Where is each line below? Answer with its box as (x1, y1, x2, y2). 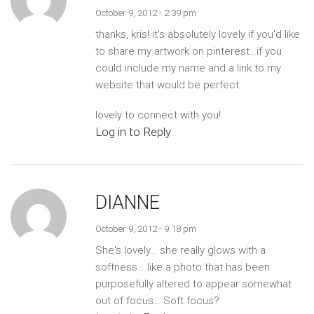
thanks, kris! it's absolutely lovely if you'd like (95, 28, 300, 41)
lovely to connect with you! (95, 108, 221, 121)
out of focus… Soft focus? (95, 294, 219, 308)
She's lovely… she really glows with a (95, 244, 266, 257)
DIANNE (95, 191, 160, 214)
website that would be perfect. (95, 78, 242, 92)
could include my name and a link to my (95, 62, 281, 75)
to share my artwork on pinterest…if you (95, 45, 282, 58)
